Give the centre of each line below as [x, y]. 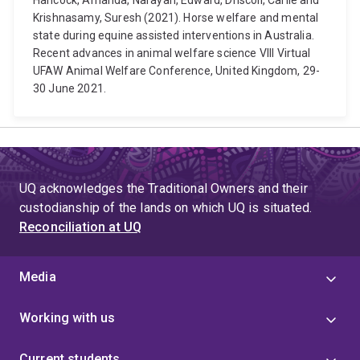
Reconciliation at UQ [81, 227]
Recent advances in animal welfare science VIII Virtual [172, 53]
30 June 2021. [70, 88]
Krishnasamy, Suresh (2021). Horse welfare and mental [176, 18]
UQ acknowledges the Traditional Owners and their [164, 188]
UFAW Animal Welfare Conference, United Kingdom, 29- [177, 71]
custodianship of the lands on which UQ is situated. [166, 208]
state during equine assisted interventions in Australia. [174, 35]
